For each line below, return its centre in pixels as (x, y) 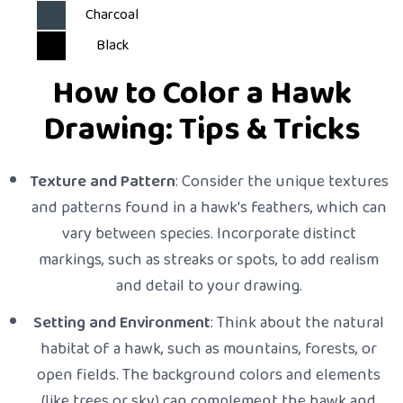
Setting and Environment (122, 322)
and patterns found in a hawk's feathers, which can (209, 207)
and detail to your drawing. (209, 286)
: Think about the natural (297, 322)
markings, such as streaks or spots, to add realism (209, 260)
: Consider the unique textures (282, 181)
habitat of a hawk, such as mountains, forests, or (209, 349)
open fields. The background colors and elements (209, 375)
